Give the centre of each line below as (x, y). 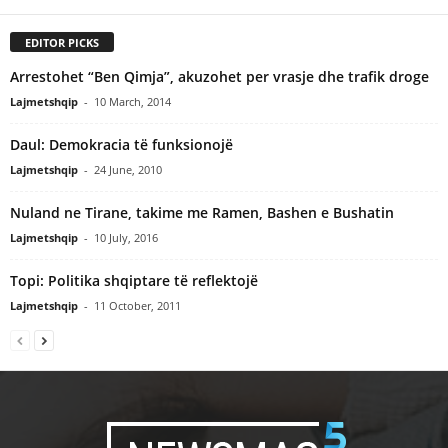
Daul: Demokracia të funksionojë (121, 144)
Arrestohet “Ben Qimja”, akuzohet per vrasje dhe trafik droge (219, 76)
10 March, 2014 (132, 101)
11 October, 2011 (137, 305)
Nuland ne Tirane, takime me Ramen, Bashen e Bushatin (202, 212)
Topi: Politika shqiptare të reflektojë (134, 280)
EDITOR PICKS (62, 42)
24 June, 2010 (128, 169)
